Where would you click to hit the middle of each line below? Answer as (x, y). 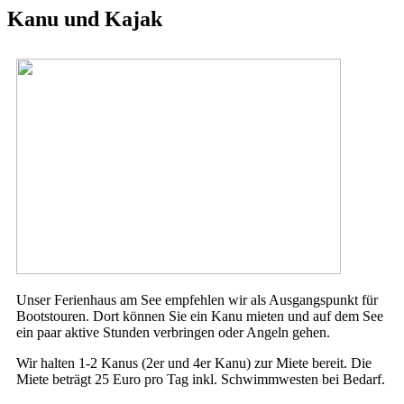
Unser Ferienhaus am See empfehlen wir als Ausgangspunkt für (197, 299)
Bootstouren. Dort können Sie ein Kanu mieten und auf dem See (200, 316)
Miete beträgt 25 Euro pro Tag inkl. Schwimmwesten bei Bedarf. (201, 379)
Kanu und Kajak (85, 18)
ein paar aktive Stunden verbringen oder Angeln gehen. (173, 332)
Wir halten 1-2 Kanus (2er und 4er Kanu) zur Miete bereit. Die (194, 363)
